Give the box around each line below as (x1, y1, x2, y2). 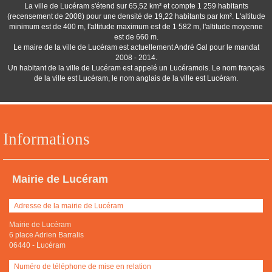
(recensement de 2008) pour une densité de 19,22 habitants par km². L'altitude (7, 12, 265, 21)
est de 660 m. (114, 33, 158, 41)
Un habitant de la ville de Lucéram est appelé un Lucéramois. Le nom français (7, 64, 265, 72)
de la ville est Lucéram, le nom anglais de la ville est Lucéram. (34, 74, 238, 83)
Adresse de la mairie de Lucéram (13, 201, 123, 210)
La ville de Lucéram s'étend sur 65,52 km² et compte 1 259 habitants (24, 2, 248, 10)
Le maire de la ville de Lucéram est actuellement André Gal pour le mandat (13, 43, 259, 52)
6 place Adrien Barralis (9, 231, 84, 239)
